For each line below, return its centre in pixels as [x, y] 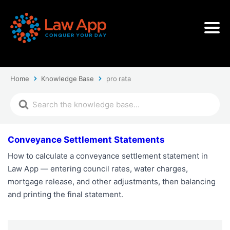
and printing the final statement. [65, 194]
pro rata [119, 78]
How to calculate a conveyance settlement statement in [108, 156]
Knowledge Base [68, 78]
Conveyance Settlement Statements [86, 139]
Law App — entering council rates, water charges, [98, 168]
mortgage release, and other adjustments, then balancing [112, 181]
